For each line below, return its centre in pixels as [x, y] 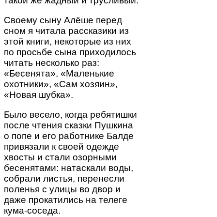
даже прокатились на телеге [66, 200]
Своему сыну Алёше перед [63, 20]
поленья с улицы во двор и [62, 189]
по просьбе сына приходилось [70, 52]
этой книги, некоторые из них [68, 42]
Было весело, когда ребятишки [70, 115]
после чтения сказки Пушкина [69, 125]
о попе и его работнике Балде [69, 136]
